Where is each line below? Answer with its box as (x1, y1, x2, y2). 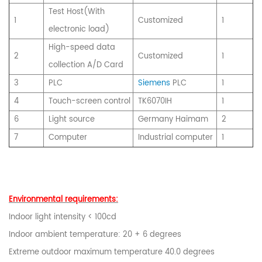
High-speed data (49, 41, 115, 54)
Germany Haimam (138, 113, 208, 126)
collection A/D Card (49, 58, 123, 71)
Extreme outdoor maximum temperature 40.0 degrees (9, 246, 215, 258)
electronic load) (49, 23, 109, 36)
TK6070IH (138, 95, 172, 108)
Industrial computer (138, 131, 213, 144)
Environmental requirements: (9, 193, 118, 206)
